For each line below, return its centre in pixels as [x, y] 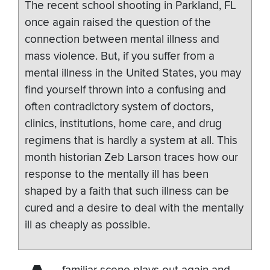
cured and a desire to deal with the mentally [134, 209]
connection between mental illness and [122, 40]
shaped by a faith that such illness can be [127, 192]
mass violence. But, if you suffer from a [120, 57]
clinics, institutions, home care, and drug [123, 124]
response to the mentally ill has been [117, 175]
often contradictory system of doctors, [119, 107]
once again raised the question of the [118, 23]
